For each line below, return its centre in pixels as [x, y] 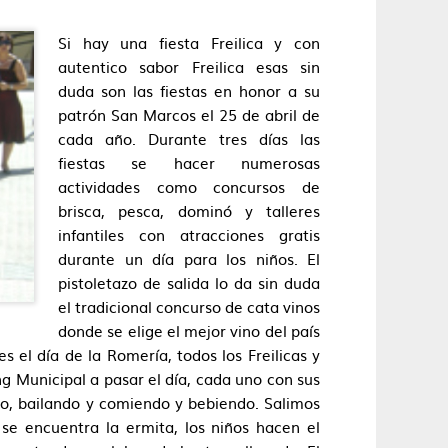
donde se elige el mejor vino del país [189, 330]
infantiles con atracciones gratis [189, 234]
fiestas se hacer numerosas [189, 162]
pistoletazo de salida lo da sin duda [189, 282]
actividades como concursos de [189, 186]
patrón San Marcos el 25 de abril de [189, 114]
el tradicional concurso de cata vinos [189, 306]
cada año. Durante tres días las [189, 138]
